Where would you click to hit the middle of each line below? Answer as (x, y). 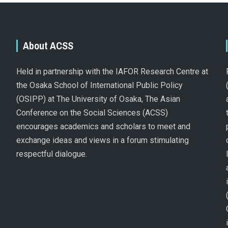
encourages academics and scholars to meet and (103, 126)
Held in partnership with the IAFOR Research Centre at (112, 71)
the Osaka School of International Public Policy (99, 85)
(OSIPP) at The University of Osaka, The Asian (98, 99)
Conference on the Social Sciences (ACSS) (92, 112)
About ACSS (48, 45)
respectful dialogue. (51, 154)
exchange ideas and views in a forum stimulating (102, 140)
